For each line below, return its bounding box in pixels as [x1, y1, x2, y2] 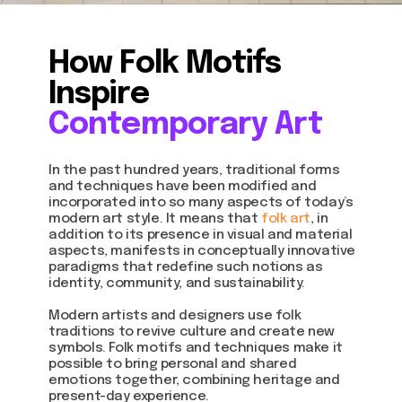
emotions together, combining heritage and [48, 373, 340, 388]
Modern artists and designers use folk [48, 309, 301, 323]
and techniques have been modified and [48, 179, 317, 194]
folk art [261, 212, 311, 226]
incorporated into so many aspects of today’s [48, 196, 354, 210]
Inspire [48, 79, 149, 110]
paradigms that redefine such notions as [48, 260, 323, 275]
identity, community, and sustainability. [48, 276, 306, 291]
